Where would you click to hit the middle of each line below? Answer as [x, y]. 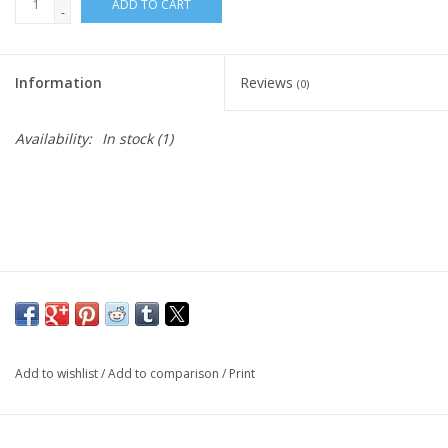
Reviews [268, 82]
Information [58, 82]
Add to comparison [165, 373]
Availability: [53, 138]
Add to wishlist [58, 373]
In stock [127, 138]
